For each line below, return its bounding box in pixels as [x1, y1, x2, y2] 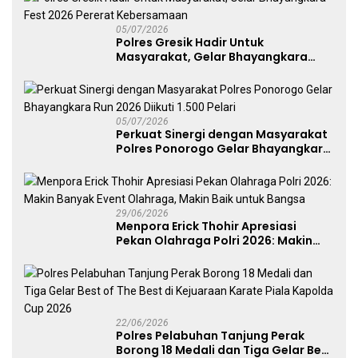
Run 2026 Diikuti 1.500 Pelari [116, 154, 278, 171]
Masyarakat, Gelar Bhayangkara [116, 48, 308, 65]
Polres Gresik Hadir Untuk [116, 34, 264, 50]
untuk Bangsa [116, 261, 197, 277]
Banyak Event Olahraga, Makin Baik [116, 246, 320, 263]
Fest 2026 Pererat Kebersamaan [116, 62, 306, 79]
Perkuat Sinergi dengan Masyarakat [116, 125, 328, 142]
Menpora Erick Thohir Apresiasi [116, 217, 296, 234]
